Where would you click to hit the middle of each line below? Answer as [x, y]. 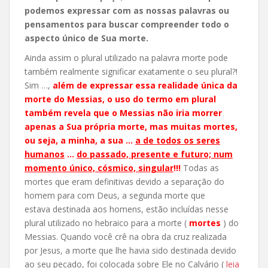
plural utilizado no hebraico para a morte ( [107, 223]
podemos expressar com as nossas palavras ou [127, 11]
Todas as [200, 168]
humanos [45, 154]
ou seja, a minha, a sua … [80, 141]
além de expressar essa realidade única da [145, 86]
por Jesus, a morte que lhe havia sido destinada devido [130, 251]
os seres [202, 141]
